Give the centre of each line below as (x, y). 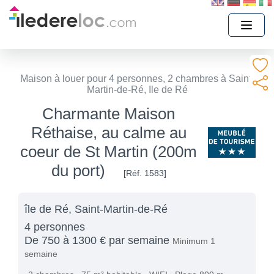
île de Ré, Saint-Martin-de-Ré (96, 209)
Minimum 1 (194, 241)
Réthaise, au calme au (109, 133)
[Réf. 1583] (145, 173)
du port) (78, 171)
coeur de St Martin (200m (109, 152)
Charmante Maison (109, 114)
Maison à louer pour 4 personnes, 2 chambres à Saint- (137, 79)
